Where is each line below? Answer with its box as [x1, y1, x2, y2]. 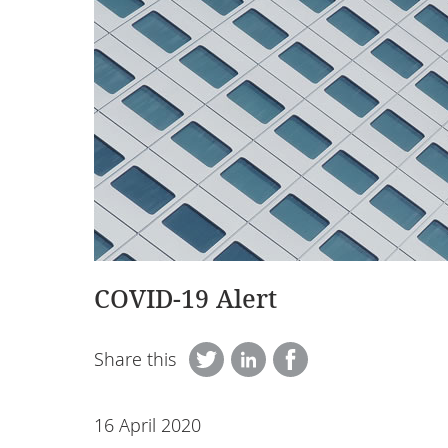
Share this [94, 347, 176, 372]
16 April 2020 [94, 412, 201, 437]
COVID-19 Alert [94, 280, 277, 315]
